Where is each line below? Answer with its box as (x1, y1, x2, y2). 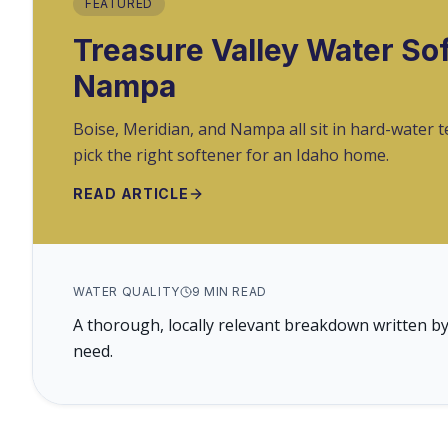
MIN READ (200, 284, 267, 299)
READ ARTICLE (73, 185, 189, 202)
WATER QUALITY (73, 284, 180, 299)
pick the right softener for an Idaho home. (73, 144, 389, 166)
